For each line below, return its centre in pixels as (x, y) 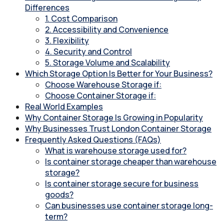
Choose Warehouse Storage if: (103, 85)
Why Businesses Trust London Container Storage (118, 129)
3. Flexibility (67, 41)
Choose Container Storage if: (100, 96)
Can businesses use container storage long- (129, 206)
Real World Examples (64, 107)
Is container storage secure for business (122, 184)
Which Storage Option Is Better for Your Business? (119, 74)
